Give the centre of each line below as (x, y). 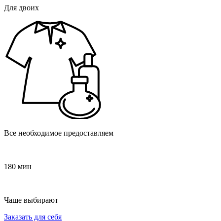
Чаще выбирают (31, 200)
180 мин (18, 166)
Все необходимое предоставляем (59, 133)
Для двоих (21, 7)
